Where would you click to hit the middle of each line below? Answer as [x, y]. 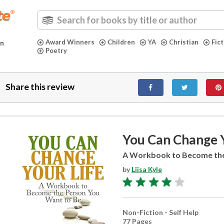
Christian [184, 42]
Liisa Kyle [146, 169]
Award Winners [70, 42]
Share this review [40, 86]
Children [121, 42]
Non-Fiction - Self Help [160, 212]
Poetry [56, 50]
